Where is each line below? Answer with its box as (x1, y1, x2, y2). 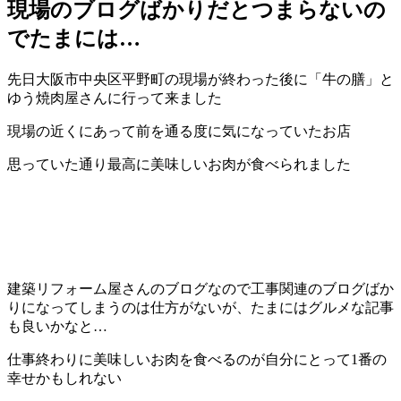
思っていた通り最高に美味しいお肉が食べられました (7, 156, 351, 172)
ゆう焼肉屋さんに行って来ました (7, 90, 222, 106)
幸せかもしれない (7, 370, 122, 386)
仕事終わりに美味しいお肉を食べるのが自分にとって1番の (7, 351, 387, 367)
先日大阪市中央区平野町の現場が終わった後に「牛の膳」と (7, 71, 394, 87)
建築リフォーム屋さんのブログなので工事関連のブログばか (7, 280, 394, 296)
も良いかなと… (7, 318, 107, 334)
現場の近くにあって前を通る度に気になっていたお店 (7, 123, 351, 139)
